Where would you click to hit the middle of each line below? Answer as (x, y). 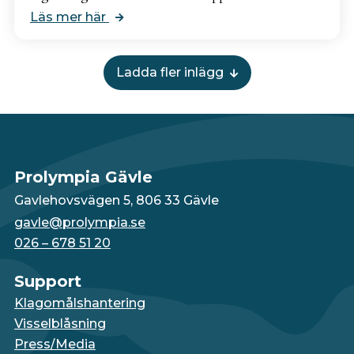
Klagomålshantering (79, 303)
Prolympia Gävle (83, 177)
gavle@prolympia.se (79, 222)
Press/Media (55, 344)
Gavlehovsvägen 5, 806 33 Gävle (116, 200)
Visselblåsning (60, 323)
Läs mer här (69, 17)
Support (47, 281)
